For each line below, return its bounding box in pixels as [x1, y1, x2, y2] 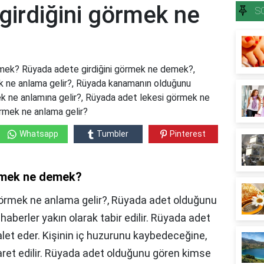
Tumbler [96, 129, 128, 139]
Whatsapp [19, 129, 58, 139]
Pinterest [170, 129, 206, 139]
